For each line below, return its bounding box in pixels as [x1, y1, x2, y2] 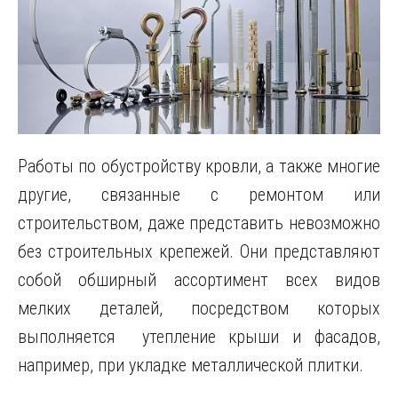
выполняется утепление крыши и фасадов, [18, 325, 380, 347]
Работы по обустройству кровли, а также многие [18, 155, 380, 177]
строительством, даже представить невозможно [18, 211, 380, 234]
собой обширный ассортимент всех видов [18, 268, 380, 291]
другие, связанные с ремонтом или [18, 183, 380, 205]
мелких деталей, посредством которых [18, 297, 380, 319]
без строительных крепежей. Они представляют [18, 240, 380, 262]
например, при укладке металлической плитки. [18, 354, 363, 376]
